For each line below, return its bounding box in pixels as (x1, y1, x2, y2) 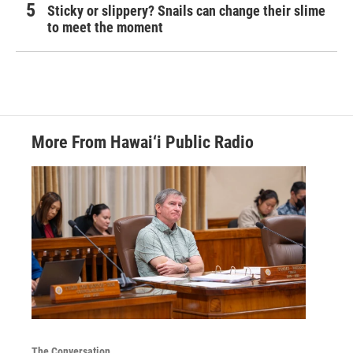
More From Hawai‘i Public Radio (32, 132, 254, 153)
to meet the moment (47, 19, 163, 36)
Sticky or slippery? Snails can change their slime (47, 2, 325, 20)
